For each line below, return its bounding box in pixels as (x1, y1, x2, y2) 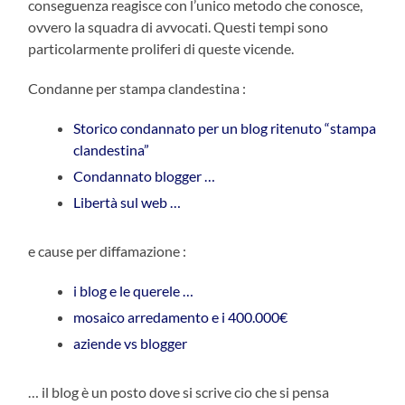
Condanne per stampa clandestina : (28, 79, 247, 97)
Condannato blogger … (73, 166, 216, 184)
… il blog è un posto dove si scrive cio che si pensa (28, 382, 330, 400)
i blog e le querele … (73, 281, 194, 299)
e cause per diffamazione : (28, 241, 187, 259)
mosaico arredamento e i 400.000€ (73, 307, 288, 325)
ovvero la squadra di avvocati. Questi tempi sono (28, 17, 329, 35)
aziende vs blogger (73, 334, 188, 352)
